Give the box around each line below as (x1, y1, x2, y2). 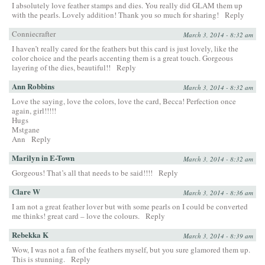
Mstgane (12, 124, 40, 135)
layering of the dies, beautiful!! (12, 62, 111, 73)
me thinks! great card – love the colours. (12, 211, 140, 222)
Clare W (12, 186, 40, 198)
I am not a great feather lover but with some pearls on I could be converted (12, 201, 248, 212)
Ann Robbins (12, 80, 54, 92)
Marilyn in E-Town (12, 152, 75, 164)
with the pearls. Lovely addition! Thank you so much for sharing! (12, 9, 219, 21)
